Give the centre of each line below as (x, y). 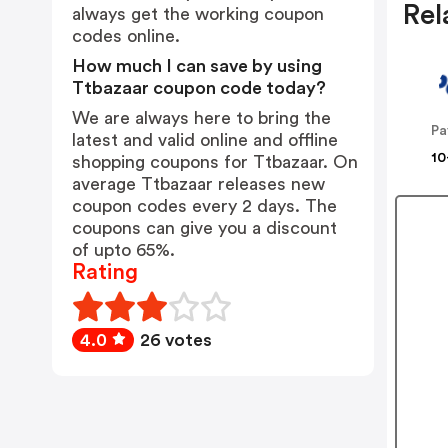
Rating (105, 272)
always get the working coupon (198, 14)
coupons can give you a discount (204, 228)
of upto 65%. (123, 250)
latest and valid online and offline (205, 140)
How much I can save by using (197, 66)
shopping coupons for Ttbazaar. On (215, 162)
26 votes (176, 340)
